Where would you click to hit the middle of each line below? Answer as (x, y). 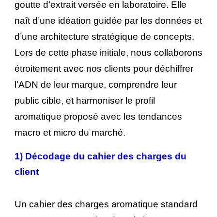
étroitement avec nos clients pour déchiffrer (104, 69)
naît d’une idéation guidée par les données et (108, 21)
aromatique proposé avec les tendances (98, 117)
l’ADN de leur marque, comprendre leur (96, 85)
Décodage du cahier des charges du (106, 156)
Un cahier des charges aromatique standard (106, 204)
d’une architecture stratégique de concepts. (104, 37)
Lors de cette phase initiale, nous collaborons (108, 53)
